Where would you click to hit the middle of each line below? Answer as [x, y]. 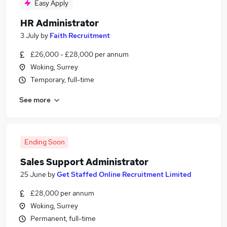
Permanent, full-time [63, 218]
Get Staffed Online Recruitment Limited [124, 174]
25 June [33, 174]
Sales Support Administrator [84, 162]
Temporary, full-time [62, 80]
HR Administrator [60, 23]
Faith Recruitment [80, 35]
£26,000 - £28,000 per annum [80, 54]
